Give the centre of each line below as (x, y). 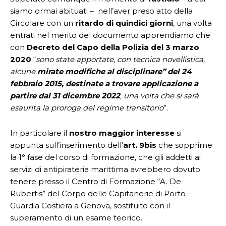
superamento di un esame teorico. (76, 218)
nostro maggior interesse (122, 133)
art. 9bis (140, 145)
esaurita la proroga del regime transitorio (87, 108)
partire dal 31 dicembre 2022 (65, 96)
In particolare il (40, 133)
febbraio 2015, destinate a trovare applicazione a (104, 83)
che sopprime (184, 145)
